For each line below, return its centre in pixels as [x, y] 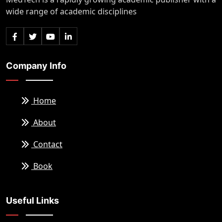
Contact [47, 144]
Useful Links [32, 201]
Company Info [36, 66]
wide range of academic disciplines [71, 12]
